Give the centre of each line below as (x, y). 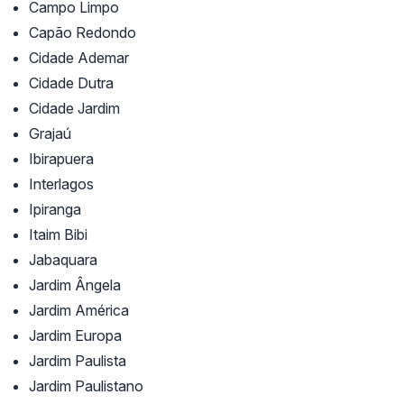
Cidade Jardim (74, 109)
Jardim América (79, 311)
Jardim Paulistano (86, 386)
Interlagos (61, 184)
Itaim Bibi (58, 235)
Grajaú (50, 134)
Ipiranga (55, 210)
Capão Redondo (83, 33)
